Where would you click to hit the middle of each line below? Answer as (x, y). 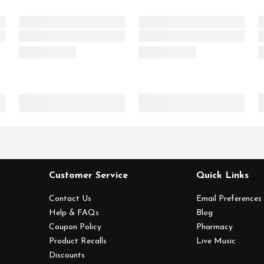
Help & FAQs (74, 213)
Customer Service (88, 176)
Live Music (216, 241)
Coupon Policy (75, 227)
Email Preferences (229, 199)
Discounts (67, 255)
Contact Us (70, 199)
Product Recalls (77, 241)
